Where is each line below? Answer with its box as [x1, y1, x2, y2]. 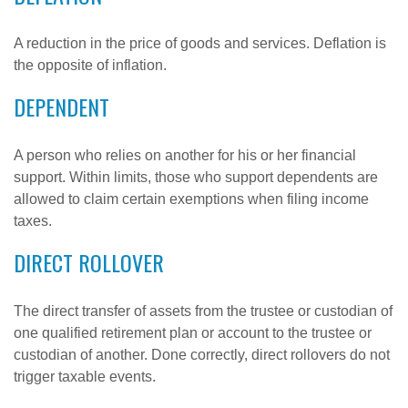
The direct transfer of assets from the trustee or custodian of [14, 303, 393, 319]
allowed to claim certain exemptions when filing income [14, 191, 369, 207]
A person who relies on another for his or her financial [14, 148, 356, 163]
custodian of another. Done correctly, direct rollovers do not [14, 347, 390, 362]
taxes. [14, 213, 52, 229]
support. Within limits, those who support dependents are [14, 169, 378, 185]
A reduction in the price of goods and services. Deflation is [14, 36, 386, 51]
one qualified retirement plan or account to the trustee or [14, 325, 372, 341]
